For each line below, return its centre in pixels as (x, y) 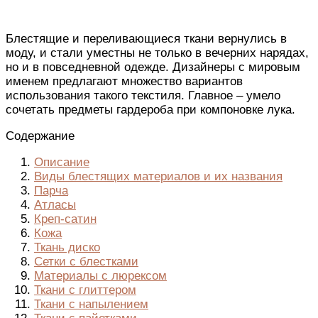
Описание (62, 163)
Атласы (55, 205)
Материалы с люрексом (100, 276)
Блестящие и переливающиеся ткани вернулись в (146, 39)
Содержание (40, 136)
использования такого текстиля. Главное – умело (143, 96)
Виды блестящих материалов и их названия (158, 177)
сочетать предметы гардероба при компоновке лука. (150, 110)
